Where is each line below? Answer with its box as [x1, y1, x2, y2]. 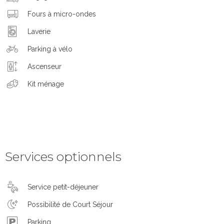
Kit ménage [27, 79, 64, 88]
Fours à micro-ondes [27, 9, 96, 18]
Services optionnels [5, 149, 121, 164]
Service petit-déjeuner [27, 182, 98, 191]
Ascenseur [27, 62, 61, 70]
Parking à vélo [27, 44, 72, 53]
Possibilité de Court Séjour [27, 200, 113, 208]
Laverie [27, 27, 50, 35]
